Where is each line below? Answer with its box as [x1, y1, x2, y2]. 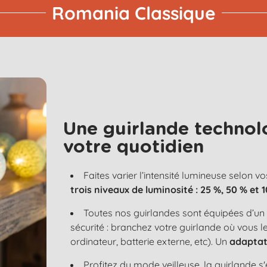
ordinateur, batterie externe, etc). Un [70, 235, 230, 247]
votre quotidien [63, 138, 204, 156]
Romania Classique [51, 1, 216, 24]
